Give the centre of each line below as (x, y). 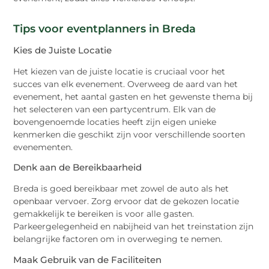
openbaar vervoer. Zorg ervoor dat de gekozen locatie (126, 201)
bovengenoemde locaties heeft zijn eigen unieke (115, 122)
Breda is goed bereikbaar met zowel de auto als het (121, 189)
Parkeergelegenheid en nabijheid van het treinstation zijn (134, 227)
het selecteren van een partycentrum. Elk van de (115, 109)
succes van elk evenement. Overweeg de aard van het (126, 84)
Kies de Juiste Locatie (63, 50)
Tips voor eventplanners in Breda (105, 29)
